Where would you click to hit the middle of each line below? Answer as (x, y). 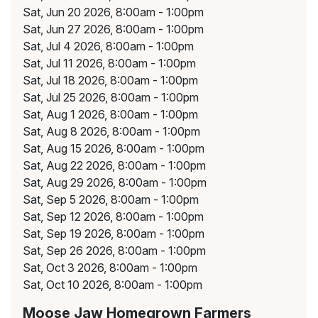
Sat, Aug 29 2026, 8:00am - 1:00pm (115, 183)
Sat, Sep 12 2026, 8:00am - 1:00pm (113, 217)
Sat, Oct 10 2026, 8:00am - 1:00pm (113, 285)
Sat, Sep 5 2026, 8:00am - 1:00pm (111, 200)
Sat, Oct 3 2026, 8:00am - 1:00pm (110, 268)
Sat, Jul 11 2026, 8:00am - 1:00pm (109, 64)
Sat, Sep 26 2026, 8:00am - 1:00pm (114, 251)
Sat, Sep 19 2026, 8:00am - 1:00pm (114, 234)
